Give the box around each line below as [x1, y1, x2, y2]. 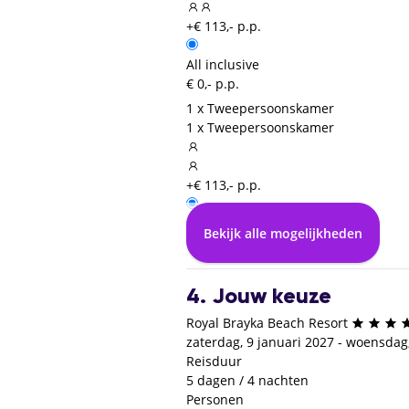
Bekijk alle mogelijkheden [204, 224, 362, 242]
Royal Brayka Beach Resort [186, 314, 348, 332]
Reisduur [186, 352, 242, 371]
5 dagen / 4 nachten [186, 372, 309, 390]
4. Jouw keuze [186, 286, 331, 309]
